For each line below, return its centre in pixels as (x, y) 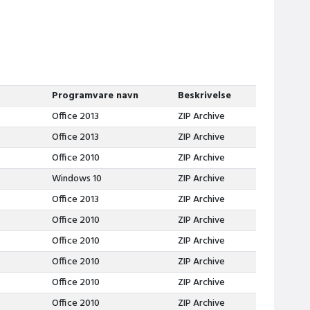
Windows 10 (76, 179)
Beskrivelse (204, 96)
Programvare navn (95, 96)
